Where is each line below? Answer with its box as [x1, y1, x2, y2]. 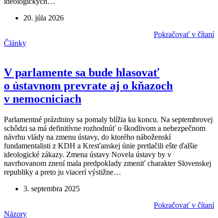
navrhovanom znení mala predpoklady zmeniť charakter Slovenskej [4, 159, 211, 167]
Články [4, 39, 26, 48]
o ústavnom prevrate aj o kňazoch [4, 79, 173, 92]
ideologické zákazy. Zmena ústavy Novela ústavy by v [4, 150, 171, 159]
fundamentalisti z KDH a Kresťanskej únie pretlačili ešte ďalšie [4, 141, 198, 150]
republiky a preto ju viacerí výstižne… [4, 167, 121, 176]
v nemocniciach [4, 92, 81, 106]
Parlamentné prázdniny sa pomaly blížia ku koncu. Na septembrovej [4, 115, 213, 124]
